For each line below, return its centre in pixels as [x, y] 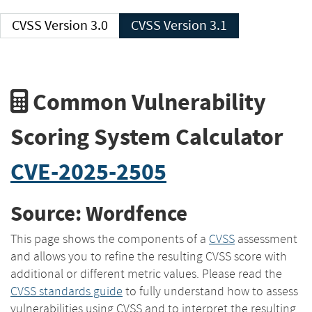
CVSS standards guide [67, 291]
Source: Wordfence [99, 214]
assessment [266, 239]
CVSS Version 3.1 [195, 25]
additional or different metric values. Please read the [146, 273]
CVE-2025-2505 [88, 171]
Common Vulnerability [147, 102]
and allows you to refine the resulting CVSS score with [149, 256]
